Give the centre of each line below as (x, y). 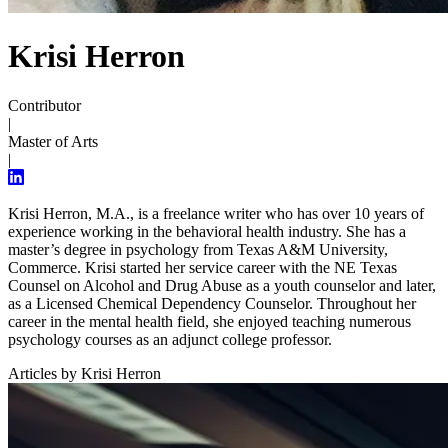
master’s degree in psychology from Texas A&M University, (198, 249)
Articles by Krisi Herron (84, 373)
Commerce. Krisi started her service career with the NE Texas (202, 267)
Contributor (44, 105)
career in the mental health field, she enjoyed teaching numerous (209, 321)
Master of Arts (53, 141)
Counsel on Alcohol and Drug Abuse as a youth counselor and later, (222, 285)
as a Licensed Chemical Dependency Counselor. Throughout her (212, 303)
